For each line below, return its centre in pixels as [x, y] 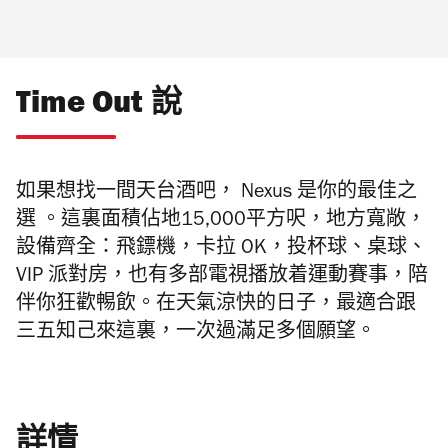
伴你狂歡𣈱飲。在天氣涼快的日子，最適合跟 [216, 306]
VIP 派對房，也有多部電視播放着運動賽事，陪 [222, 278]
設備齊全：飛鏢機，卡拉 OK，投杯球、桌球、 [221, 250]
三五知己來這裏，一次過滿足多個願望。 [196, 334]
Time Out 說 [99, 107]
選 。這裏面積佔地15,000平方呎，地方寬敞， [221, 222]
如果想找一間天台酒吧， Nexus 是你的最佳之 [216, 194]
